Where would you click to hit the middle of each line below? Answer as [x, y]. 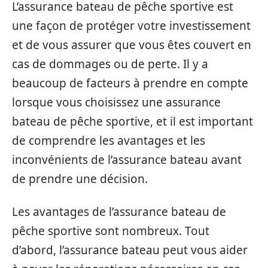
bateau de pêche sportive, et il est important [133, 122]
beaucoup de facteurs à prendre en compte [130, 83]
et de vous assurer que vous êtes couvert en [132, 45]
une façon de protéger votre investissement [131, 26]
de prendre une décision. [80, 179]
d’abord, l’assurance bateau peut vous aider [130, 250]
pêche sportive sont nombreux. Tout [111, 231]
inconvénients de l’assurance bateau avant [127, 160]
